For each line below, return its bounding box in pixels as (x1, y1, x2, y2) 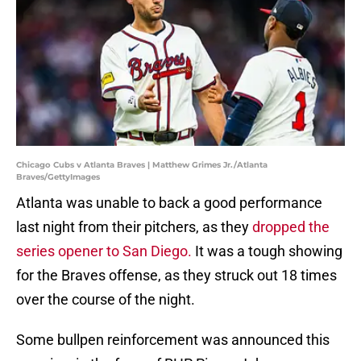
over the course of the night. (16, 291, 195, 309)
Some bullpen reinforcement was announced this (16, 331, 330, 349)
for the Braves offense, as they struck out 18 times (16, 267, 337, 284)
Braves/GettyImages (16, 172, 100, 183)
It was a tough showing (195, 243, 342, 260)
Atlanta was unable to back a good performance (16, 194, 322, 212)
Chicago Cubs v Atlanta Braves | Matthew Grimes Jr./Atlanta (16, 160, 268, 171)
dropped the (252, 218, 330, 236)
